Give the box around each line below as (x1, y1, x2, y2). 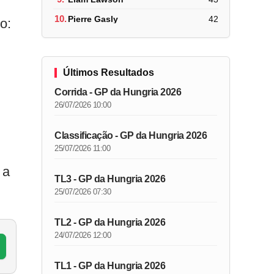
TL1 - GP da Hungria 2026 (54, 261, 166, 271)
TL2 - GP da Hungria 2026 (54, 217, 166, 228)
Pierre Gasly (68, 13, 119, 24)
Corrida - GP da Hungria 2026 (54, 87, 182, 97)
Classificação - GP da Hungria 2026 (54, 130, 207, 141)
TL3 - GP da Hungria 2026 (54, 174, 166, 184)
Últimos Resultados (63, 67, 155, 78)
